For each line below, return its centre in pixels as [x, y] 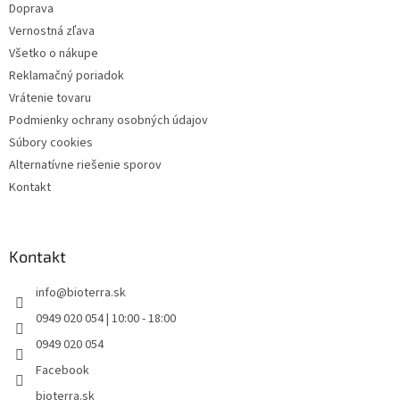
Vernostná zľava [52, 32]
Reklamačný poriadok [67, 76]
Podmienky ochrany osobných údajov [108, 121]
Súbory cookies [51, 143]
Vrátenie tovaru [50, 99]
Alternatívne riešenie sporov [85, 166]
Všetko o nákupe [54, 54]
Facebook [62, 371]
